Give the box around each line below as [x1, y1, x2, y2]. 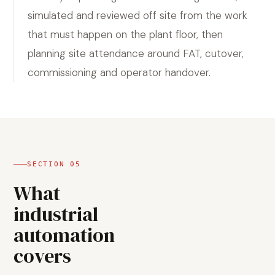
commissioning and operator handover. [28, 66, 211, 79]
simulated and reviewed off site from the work [28, 9, 247, 22]
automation [14, 222, 115, 249]
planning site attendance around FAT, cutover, [28, 47, 244, 60]
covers [14, 242, 71, 269]
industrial [14, 201, 98, 228]
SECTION [27, 160, 71, 168]
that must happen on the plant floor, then [28, 28, 223, 41]
